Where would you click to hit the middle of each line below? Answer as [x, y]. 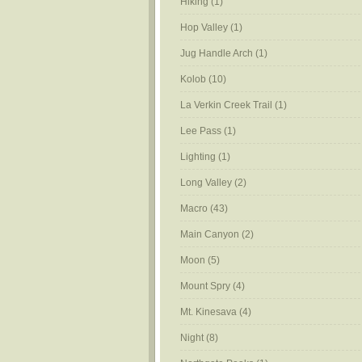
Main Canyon [210, 234]
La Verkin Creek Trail [226, 105]
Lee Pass [201, 131]
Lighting [198, 157]
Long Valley [206, 183]
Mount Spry [205, 286]
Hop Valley [204, 27]
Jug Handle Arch [217, 53]
